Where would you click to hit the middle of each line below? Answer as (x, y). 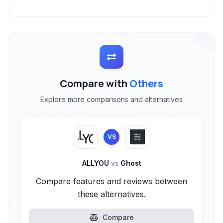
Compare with (95, 83)
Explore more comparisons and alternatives (111, 99)
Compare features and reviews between (111, 181)
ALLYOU (96, 163)
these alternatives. (111, 194)
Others (146, 83)
